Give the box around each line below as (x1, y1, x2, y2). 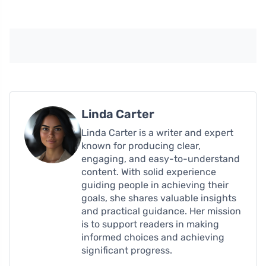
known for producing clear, (81, 140, 201, 152)
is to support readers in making (81, 218, 219, 230)
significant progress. (81, 245, 172, 256)
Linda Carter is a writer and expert (81, 127, 233, 139)
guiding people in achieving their (81, 179, 229, 191)
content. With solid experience (81, 166, 216, 178)
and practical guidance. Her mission (81, 205, 241, 217)
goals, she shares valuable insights (81, 192, 236, 204)
